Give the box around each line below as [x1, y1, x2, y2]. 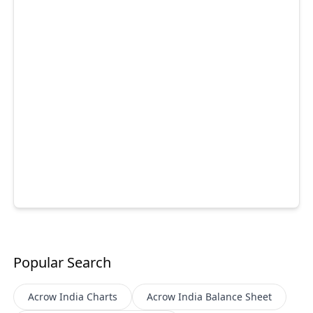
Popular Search [13, 252, 112, 272]
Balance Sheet [205, 289, 272, 303]
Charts [87, 289, 118, 303]
